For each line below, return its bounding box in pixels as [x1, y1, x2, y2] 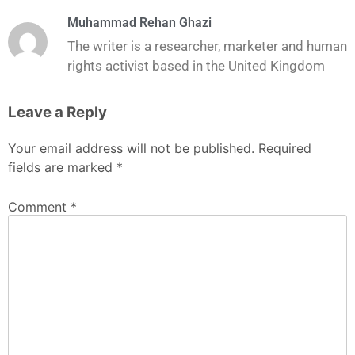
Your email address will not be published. [8, 140, 254, 157]
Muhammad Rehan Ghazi [67, 15, 212, 31]
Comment [8, 198, 71, 215]
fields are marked [8, 159, 116, 176]
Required [258, 140, 311, 157]
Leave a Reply [8, 103, 107, 122]
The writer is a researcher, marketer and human [67, 38, 347, 55]
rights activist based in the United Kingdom [67, 58, 325, 74]
